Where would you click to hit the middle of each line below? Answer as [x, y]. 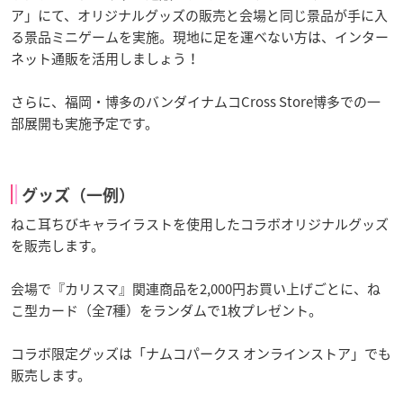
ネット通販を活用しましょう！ [105, 58]
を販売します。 [58, 245]
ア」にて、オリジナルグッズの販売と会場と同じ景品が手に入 [199, 15]
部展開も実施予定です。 [85, 123]
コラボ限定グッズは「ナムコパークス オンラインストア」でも [201, 353]
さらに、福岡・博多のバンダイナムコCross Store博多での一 [196, 101]
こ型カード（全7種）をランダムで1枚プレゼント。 [166, 310]
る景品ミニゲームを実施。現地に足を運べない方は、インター [200, 36]
